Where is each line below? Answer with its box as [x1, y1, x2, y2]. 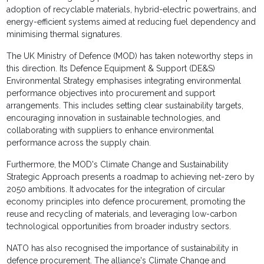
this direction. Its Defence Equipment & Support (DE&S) [6, 64, 216, 74]
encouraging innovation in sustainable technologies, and [6, 113, 221, 123]
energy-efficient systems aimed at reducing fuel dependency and [6, 17, 256, 27]
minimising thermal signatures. [6, 29, 123, 39]
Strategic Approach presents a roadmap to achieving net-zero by [6, 172, 255, 182]
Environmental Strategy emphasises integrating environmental [6, 76, 242, 86]
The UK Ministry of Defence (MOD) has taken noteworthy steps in [6, 51, 253, 61]
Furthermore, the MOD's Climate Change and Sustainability [6, 160, 229, 170]
